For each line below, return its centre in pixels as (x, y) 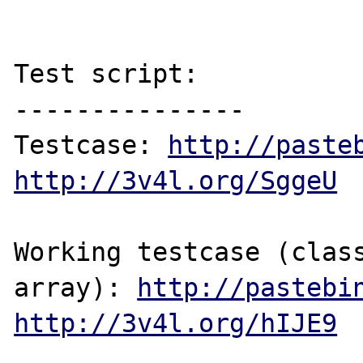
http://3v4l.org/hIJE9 (176, 323)
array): (76, 287)
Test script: (107, 73)
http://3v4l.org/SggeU (176, 180)
